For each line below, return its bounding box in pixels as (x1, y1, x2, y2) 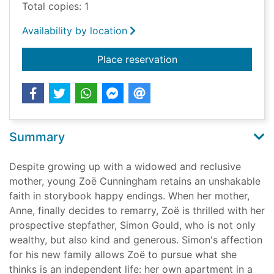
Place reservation (97, 53, 177, 66)
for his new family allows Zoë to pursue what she (9, 248, 237, 261)
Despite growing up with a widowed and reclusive (9, 160, 241, 173)
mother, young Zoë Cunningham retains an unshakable (9, 175, 261, 188)
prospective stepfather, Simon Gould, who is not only (9, 219, 256, 232)
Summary (9, 130, 65, 145)
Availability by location (22, 24, 127, 37)
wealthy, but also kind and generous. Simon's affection (9, 234, 262, 246)
